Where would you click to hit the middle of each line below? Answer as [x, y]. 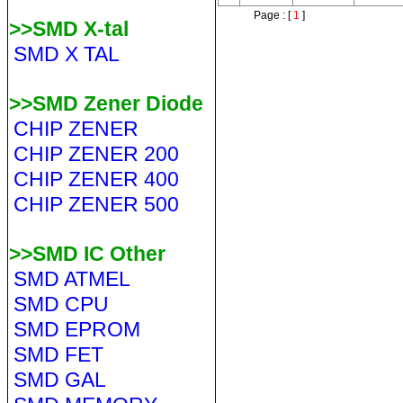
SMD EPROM [76, 329]
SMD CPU [61, 304]
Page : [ [270, 15]
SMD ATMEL [72, 279]
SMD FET [58, 354]
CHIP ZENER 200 [96, 154]
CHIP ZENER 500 [96, 204]
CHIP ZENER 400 [96, 179]
